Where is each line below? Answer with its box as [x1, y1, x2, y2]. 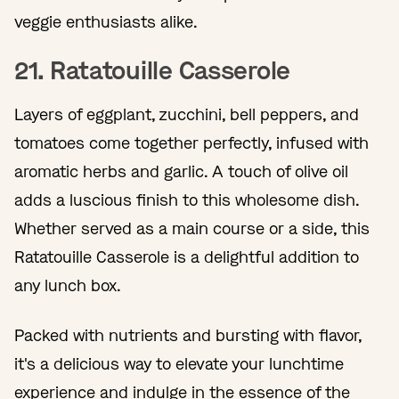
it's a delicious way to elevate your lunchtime [14, 353, 344, 375]
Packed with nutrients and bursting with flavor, [14, 324, 362, 346]
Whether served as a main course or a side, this [14, 217, 370, 240]
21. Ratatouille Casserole [14, 53, 290, 87]
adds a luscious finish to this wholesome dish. [14, 189, 359, 211]
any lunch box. [14, 274, 121, 297]
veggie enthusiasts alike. [14, 11, 198, 33]
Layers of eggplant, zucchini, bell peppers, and [14, 103, 359, 126]
